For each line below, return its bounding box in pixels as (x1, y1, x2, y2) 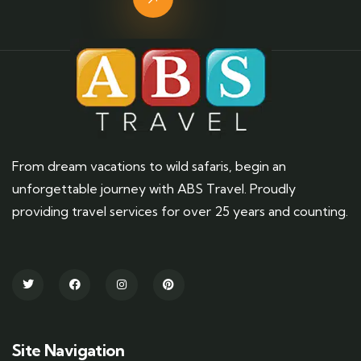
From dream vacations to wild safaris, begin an (12, 157, 286, 174)
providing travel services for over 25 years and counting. (12, 202, 348, 219)
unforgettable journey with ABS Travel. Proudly (12, 180, 296, 197)
